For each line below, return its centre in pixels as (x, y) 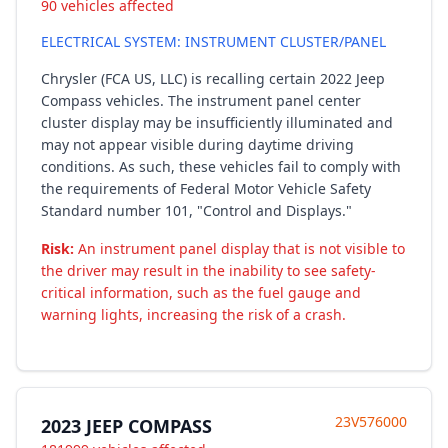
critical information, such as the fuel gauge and (201, 292)
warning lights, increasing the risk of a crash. (193, 314)
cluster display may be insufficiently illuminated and (217, 122)
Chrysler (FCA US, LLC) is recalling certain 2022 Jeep (213, 78)
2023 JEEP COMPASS (126, 426)
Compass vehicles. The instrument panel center (201, 100)
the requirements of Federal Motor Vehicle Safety (206, 188)
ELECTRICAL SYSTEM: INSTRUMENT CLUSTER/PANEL (213, 41)
